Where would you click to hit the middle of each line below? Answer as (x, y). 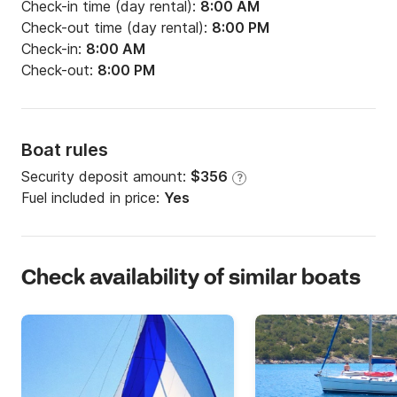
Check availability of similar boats (191, 278)
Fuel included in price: (93, 197)
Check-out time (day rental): (117, 27)
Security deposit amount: (106, 176)
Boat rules (65, 149)
